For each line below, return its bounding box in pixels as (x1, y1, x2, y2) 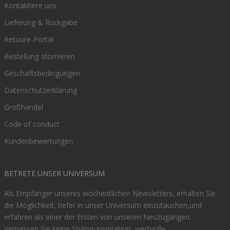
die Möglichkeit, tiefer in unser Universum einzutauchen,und (4, 200, 202, 210)
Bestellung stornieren (4, 51, 75, 61)
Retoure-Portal (4, 34, 53, 44)
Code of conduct (4, 119, 60, 129)
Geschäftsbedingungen (4, 68, 80, 78)
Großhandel (4, 102, 43, 112)
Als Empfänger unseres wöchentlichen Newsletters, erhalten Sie (4, 188, 216, 198)
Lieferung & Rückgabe (4, 17, 78, 27)
